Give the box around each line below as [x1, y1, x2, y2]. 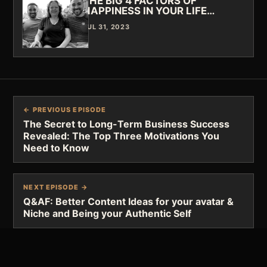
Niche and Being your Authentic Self [23, 207, 192, 219]
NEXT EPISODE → [23, 182, 88, 191]
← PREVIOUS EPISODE [23, 105, 107, 114]
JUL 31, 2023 [83, 22, 130, 31]
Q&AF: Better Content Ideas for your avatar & [23, 195, 234, 207]
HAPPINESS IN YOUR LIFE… [83, 4, 215, 17]
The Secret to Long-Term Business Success [23, 117, 230, 130]
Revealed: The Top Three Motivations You [23, 129, 220, 142]
